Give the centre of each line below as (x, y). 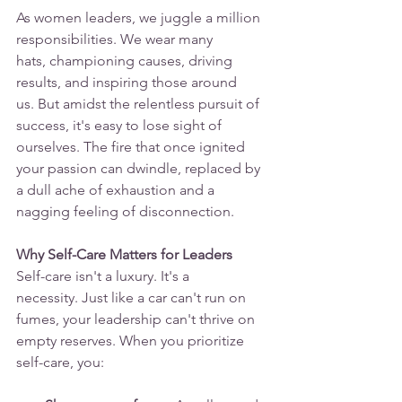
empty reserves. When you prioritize (132, 341)
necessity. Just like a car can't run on (133, 298)
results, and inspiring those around (128, 83)
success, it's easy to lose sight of (121, 126)
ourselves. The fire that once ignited (132, 147)
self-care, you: (60, 363)
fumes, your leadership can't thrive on (137, 319)
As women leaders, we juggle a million (140, 18)
